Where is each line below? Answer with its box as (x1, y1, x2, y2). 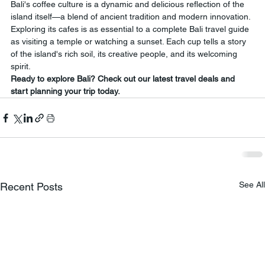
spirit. (11, 62, 31, 71)
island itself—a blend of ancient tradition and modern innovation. (11, 12, 253, 21)
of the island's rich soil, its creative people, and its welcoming (11, 49, 240, 59)
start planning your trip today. (11, 86, 120, 96)
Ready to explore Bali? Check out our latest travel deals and (11, 74, 237, 83)
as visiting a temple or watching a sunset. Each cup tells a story (11, 37, 248, 46)
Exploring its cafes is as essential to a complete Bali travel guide (11, 24, 251, 34)
